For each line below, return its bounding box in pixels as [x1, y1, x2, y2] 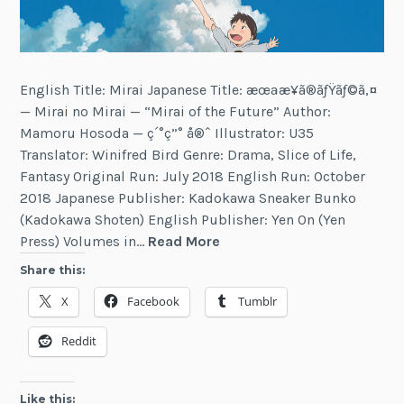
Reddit [61, 333, 97, 350]
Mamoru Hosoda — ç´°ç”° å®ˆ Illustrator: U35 [20, 124, 315, 142]
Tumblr [238, 293, 278, 310]
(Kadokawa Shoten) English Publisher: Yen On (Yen [20, 211, 346, 229]
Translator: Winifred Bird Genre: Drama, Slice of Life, [20, 146, 357, 164]
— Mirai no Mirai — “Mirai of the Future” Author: [20, 103, 332, 121]
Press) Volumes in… [20, 233, 149, 251]
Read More [148, 233, 221, 251]
